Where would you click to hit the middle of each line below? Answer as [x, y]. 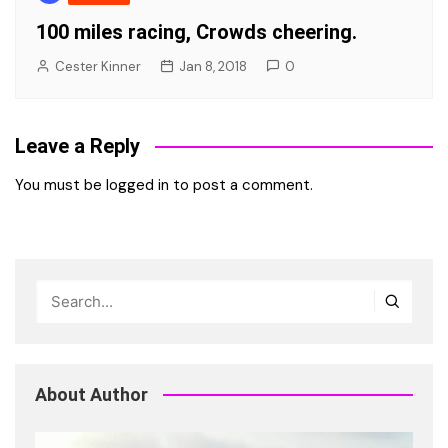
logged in [137, 184]
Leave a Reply [77, 145]
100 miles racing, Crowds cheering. [196, 31]
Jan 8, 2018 [213, 66]
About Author [91, 394]
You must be [60, 184]
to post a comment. [241, 184]
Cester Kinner [98, 66]
